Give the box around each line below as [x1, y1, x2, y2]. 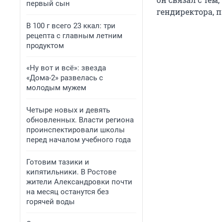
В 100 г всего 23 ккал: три [26, 21, 115, 30]
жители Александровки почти [26, 177, 132, 186]
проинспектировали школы [26, 125, 125, 134]
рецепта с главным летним [26, 31, 122, 40]
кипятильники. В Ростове [26, 167, 116, 176]
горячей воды [26, 197, 75, 206]
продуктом [26, 41, 64, 50]
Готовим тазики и [26, 158, 89, 166]
